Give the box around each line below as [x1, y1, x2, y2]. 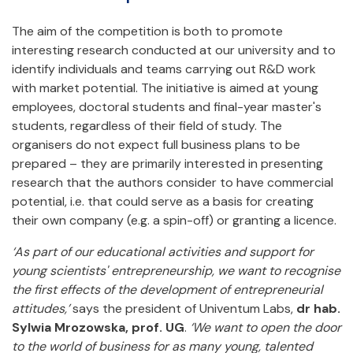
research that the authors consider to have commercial [12, 173, 333, 191]
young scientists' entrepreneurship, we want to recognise [12, 262, 340, 279]
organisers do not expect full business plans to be [12, 136, 300, 153]
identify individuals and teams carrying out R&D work [12, 60, 316, 77]
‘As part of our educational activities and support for [12, 243, 314, 260]
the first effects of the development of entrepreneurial [12, 281, 323, 298]
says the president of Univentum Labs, [69, 299, 296, 317]
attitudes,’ [12, 299, 69, 317]
